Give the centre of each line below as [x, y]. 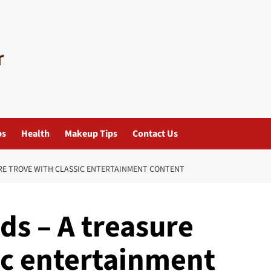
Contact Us [155, 133]
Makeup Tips [91, 133]
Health [35, 133]
